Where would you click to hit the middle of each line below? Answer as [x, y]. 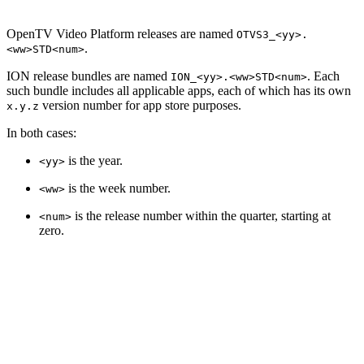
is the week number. [118, 188]
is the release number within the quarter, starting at [201, 215]
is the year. [94, 160]
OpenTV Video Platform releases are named [121, 33]
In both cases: [41, 132]
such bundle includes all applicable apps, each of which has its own [179, 90]
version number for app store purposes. [140, 105]
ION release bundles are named [89, 76]
